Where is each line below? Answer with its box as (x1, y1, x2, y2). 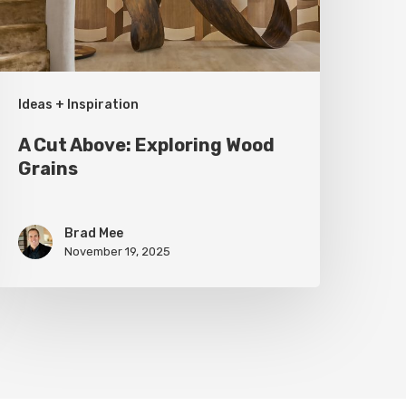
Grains (18, 158, 79, 180)
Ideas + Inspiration (18, 97, 140, 113)
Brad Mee (64, 226, 124, 242)
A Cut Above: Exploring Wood (18, 134, 275, 157)
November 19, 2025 (64, 245, 171, 259)
